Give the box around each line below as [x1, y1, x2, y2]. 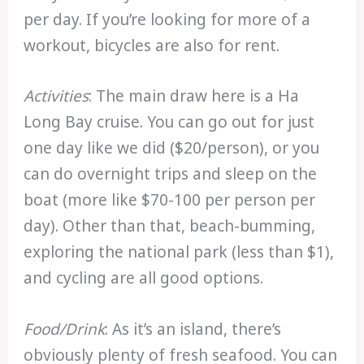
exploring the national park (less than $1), [24, 241, 335, 263]
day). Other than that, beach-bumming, [24, 215, 316, 237]
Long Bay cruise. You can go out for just [24, 111, 315, 133]
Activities [24, 85, 89, 107]
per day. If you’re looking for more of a [24, 8, 311, 30]
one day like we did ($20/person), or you [24, 137, 320, 159]
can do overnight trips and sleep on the [24, 163, 318, 185]
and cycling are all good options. [24, 267, 264, 289]
